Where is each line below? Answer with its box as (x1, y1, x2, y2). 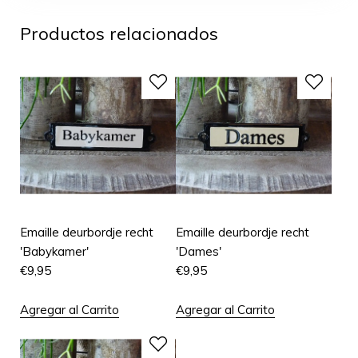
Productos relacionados (20, 22, 218, 45)
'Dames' (176, 244, 222, 260)
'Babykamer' (20, 244, 89, 260)
